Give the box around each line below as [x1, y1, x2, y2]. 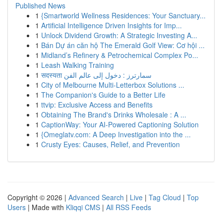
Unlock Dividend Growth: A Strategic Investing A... [41, 30, 197, 40]
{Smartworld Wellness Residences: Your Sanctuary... [41, 10, 206, 20]
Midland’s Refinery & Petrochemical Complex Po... [41, 50, 198, 60]
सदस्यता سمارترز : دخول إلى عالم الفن [64, 70, 152, 80]
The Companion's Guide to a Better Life [41, 90, 166, 100]
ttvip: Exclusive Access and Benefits [41, 100, 153, 110]
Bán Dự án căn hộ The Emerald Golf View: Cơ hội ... [41, 40, 205, 50]
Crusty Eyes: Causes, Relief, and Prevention [41, 139, 180, 149]
